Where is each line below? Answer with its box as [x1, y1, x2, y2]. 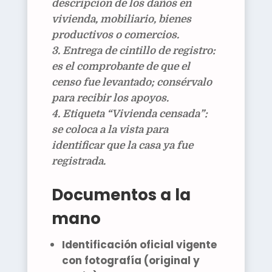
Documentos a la [51, 184, 191, 206]
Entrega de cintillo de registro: [62, 45, 216, 57]
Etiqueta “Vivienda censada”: [62, 108, 208, 120]
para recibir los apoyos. [51, 92, 169, 104]
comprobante [76, 61, 143, 73]
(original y [141, 253, 200, 268]
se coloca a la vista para [51, 124, 168, 136]
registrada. [51, 155, 106, 168]
